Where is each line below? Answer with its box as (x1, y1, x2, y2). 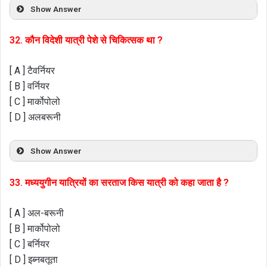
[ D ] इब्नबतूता (10, 253, 58, 265)
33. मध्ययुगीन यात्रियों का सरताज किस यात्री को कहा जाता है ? (10, 176, 229, 188)
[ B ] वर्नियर (10, 80, 49, 92)
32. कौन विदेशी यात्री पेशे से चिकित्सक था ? (10, 35, 163, 46)
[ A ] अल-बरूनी (10, 207, 64, 219)
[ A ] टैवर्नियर (10, 65, 55, 77)
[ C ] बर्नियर (10, 238, 49, 250)
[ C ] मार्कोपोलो (10, 96, 60, 108)
